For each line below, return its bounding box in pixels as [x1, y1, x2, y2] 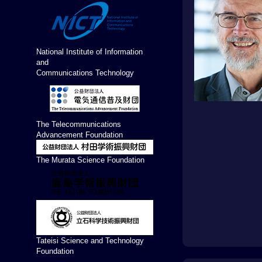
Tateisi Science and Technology [36, 236, 144, 245]
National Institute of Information [36, 47, 143, 56]
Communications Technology [36, 68, 134, 77]
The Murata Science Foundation [36, 156, 144, 164]
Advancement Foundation [36, 130, 123, 139]
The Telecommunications [36, 120, 121, 129]
